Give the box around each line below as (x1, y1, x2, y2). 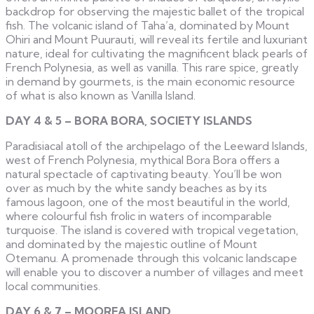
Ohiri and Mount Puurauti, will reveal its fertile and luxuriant (6, 32, 308, 46)
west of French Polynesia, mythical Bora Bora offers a (6, 152, 280, 167)
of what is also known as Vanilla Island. (6, 88, 196, 102)
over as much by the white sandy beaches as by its (6, 180, 267, 195)
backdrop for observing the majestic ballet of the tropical (6, 4, 304, 18)
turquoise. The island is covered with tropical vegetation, (6, 222, 299, 237)
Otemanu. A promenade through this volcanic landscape (6, 250, 297, 265)
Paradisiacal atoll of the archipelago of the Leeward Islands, (6, 138, 308, 153)
